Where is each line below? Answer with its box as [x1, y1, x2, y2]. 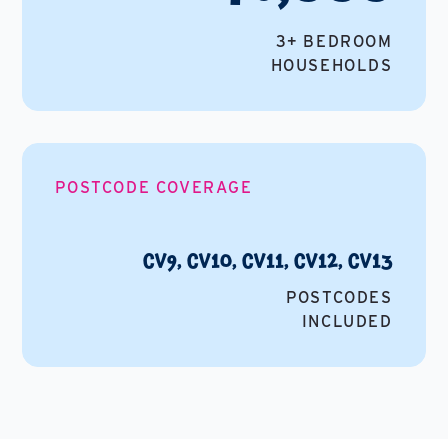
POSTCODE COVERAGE [55, 178, 253, 198]
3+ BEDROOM [275, 32, 393, 52]
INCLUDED [301, 312, 393, 332]
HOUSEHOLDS [270, 56, 393, 76]
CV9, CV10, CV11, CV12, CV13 [142, 244, 393, 278]
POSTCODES [286, 288, 393, 308]
